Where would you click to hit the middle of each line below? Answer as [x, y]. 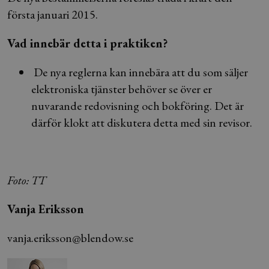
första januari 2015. [53, 14]
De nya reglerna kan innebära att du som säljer [140, 72]
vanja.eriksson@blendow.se [70, 238]
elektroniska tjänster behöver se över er [122, 89]
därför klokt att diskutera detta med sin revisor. [142, 122]
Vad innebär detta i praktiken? [87, 43]
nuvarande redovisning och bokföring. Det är [138, 106]
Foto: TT [26, 180]
